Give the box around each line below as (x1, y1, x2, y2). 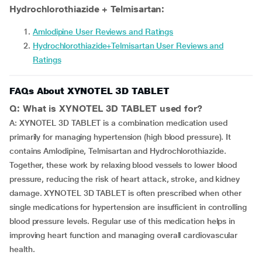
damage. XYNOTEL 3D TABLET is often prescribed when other (9, 188, 242, 198)
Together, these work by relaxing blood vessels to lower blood (9, 160, 237, 170)
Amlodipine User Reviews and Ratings (33, 27, 174, 36)
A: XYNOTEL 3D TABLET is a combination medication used (9, 118, 227, 127)
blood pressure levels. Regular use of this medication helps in (9, 216, 236, 226)
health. (9, 244, 35, 254)
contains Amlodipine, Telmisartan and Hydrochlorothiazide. (9, 146, 226, 156)
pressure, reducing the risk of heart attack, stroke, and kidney (9, 174, 240, 184)
